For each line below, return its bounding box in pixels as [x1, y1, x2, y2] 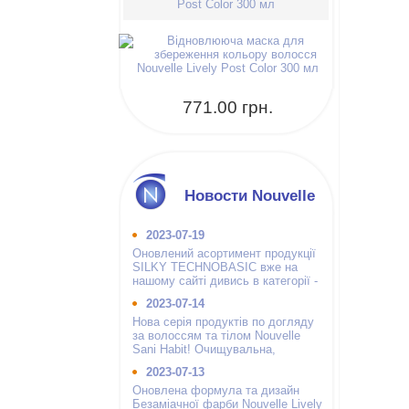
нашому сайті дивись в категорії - [132, 274, 318, 288]
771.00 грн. [183, 98, 274, 117]
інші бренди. [132, 288, 200, 301]
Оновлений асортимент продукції [132, 246, 316, 260]
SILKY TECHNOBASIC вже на [132, 260, 298, 274]
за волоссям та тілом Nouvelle [132, 329, 300, 342]
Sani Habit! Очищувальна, [132, 342, 276, 356]
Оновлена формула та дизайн [132, 383, 299, 397]
